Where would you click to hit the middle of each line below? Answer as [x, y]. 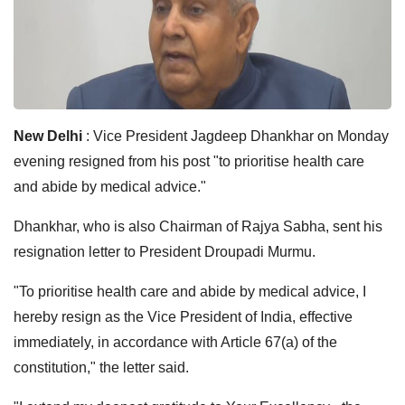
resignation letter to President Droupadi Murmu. [165, 251]
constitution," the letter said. [101, 367]
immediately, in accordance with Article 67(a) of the [175, 342]
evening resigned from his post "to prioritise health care [189, 161]
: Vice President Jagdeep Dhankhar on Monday [235, 136]
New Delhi [48, 136]
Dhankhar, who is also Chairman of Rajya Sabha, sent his [198, 226]
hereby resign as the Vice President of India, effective [183, 316]
